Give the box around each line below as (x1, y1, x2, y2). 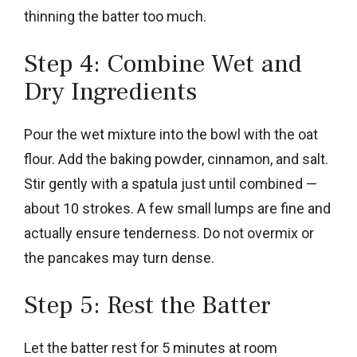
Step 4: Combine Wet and (24, 46, 302, 80)
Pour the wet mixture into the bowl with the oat (24, 125, 318, 143)
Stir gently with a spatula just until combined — (24, 175, 317, 192)
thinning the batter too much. (24, 7, 206, 25)
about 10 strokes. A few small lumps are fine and (24, 199, 331, 217)
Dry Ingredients (24, 74, 197, 108)
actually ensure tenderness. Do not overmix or (24, 224, 314, 241)
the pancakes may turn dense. (24, 249, 214, 266)
